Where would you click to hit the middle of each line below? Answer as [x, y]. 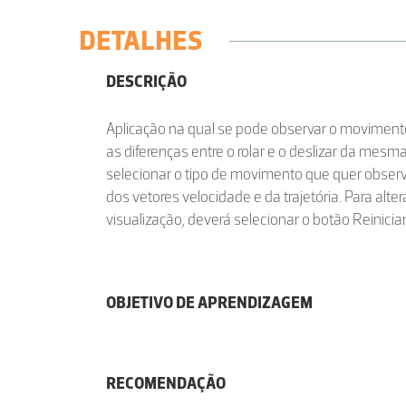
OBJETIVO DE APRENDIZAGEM [209, 303]
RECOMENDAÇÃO [166, 383]
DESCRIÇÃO [146, 82]
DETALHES [140, 40]
